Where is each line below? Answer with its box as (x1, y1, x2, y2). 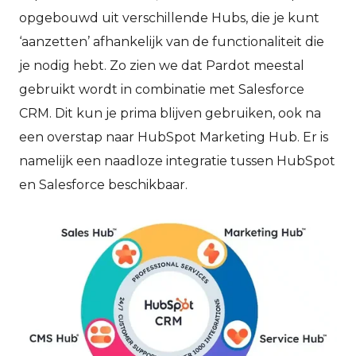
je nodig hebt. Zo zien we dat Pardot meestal (19, 57, 304, 73)
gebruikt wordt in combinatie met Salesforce (19, 81, 304, 97)
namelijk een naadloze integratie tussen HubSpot (19, 153, 335, 168)
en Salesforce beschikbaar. (19, 176, 188, 192)
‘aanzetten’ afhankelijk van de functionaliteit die (19, 33, 324, 49)
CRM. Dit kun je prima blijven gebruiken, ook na (19, 105, 321, 121)
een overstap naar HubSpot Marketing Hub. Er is (19, 129, 328, 145)
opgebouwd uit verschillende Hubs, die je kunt (19, 10, 319, 25)
